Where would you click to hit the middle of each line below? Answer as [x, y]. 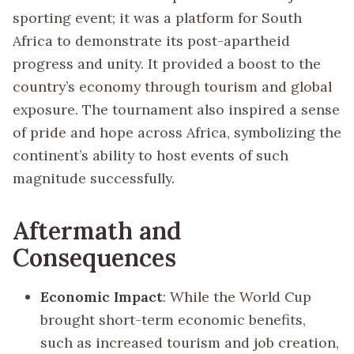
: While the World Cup [237, 296]
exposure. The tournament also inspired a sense [176, 109]
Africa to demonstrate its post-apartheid [151, 40]
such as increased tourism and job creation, [190, 342]
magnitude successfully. [94, 178]
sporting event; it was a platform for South [157, 17]
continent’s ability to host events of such [151, 155]
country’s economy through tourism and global [172, 86]
